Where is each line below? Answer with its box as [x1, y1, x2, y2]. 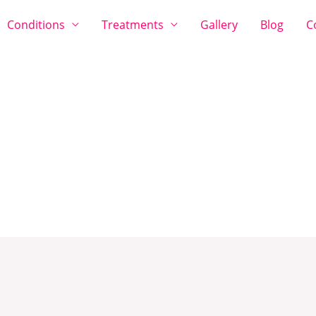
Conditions [6, 17, 65, 32]
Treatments [101, 17, 164, 32]
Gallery [200, 17, 238, 32]
